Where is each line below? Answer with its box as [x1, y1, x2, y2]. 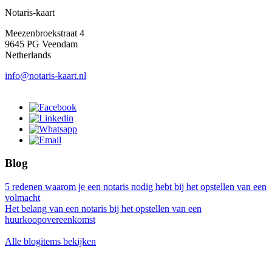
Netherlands [5, 49, 51, 60]
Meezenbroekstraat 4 [5, 27, 84, 38]
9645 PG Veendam [5, 38, 78, 49]
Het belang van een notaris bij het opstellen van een [5, 203, 202, 214]
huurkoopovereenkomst [5, 214, 95, 225]
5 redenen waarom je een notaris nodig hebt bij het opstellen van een [5, 182, 267, 192]
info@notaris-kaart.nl [5, 70, 86, 81]
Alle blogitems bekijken [5, 236, 96, 247]
